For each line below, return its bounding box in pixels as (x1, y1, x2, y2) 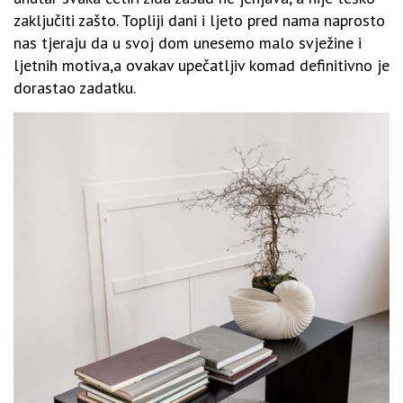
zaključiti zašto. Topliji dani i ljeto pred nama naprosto (13, 9, 385, 31)
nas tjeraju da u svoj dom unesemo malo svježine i (13, 31, 362, 53)
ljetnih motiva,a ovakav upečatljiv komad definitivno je (13, 54, 390, 76)
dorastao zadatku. (13, 76, 136, 98)
